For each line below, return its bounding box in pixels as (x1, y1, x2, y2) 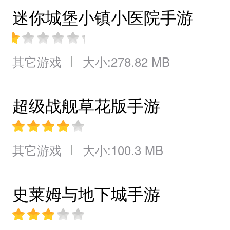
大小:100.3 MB (83, 141, 163, 159)
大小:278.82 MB (83, 52, 170, 70)
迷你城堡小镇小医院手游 (12, 5, 193, 28)
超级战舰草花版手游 (12, 93, 160, 117)
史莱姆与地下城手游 (12, 181, 160, 205)
